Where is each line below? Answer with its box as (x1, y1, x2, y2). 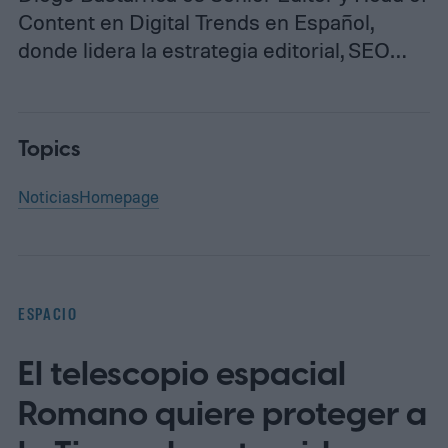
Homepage (78, 185, 159, 207)
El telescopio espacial (17, 351, 346, 399)
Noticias (17, 185, 79, 207)
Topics (17, 134, 80, 166)
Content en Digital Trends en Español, (17, 9, 373, 36)
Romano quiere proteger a (17, 391, 427, 439)
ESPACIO (17, 303, 78, 324)
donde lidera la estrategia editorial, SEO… (17, 37, 406, 64)
